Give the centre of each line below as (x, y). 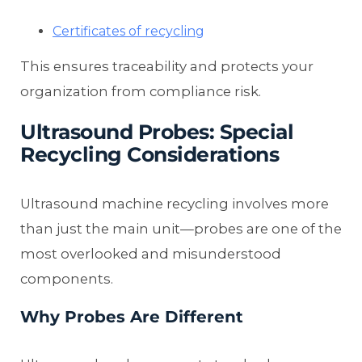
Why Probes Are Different (132, 317)
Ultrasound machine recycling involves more (175, 204)
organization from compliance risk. (141, 91)
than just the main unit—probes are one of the (181, 229)
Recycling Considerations (149, 155)
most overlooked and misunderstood (151, 254)
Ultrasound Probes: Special (157, 132)
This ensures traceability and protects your (167, 66)
